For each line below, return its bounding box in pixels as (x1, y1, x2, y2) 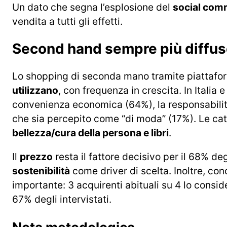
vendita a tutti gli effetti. (12, 15, 123, 27)
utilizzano (12, 84, 58, 96)
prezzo (20, 150, 53, 163)
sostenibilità (12, 164, 70, 177)
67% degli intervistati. (12, 193, 111, 205)
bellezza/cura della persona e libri (12, 126, 169, 139)
